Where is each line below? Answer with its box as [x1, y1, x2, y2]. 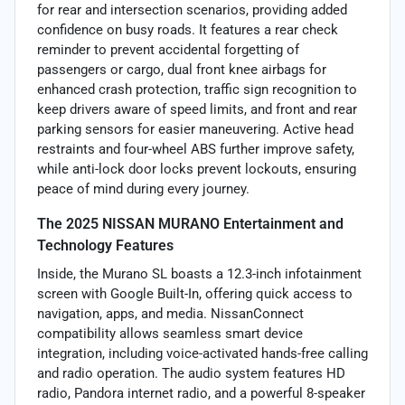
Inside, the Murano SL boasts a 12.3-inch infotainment [37, 265, 362, 282]
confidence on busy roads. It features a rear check [37, 21, 338, 38]
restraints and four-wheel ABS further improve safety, [37, 140, 354, 157]
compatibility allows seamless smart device [37, 325, 303, 342]
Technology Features [37, 236, 174, 254]
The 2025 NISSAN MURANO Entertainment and [37, 214, 344, 232]
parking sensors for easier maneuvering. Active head [37, 120, 353, 137]
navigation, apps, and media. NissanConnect [37, 305, 304, 322]
